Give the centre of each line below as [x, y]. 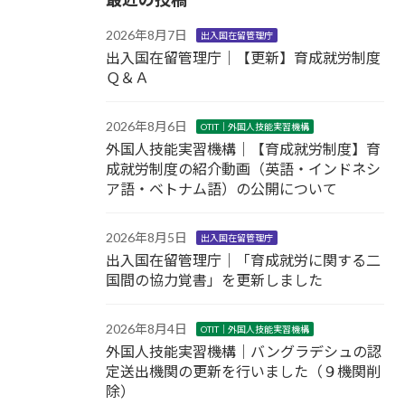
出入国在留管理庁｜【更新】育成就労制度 [243, 57]
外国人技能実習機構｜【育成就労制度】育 [243, 148]
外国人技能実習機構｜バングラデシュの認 [244, 351]
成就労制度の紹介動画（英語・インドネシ [243, 168]
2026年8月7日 [146, 34]
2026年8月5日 [146, 237]
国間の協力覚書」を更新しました [214, 279]
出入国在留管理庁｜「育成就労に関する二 [243, 259]
